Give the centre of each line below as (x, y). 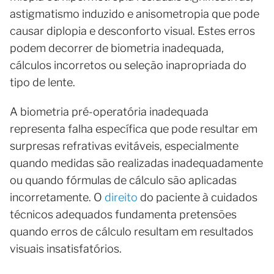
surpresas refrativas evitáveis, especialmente (124, 146)
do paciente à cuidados (198, 197)
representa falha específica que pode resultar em (134, 128)
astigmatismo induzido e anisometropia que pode (135, 13)
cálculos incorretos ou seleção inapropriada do (128, 65)
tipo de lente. (43, 82)
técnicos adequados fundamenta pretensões (123, 214)
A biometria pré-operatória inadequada (109, 111)
